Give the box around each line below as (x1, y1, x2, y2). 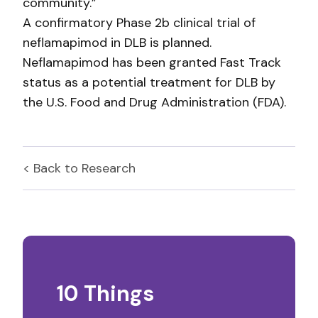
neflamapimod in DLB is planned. (23, 34, 212, 51)
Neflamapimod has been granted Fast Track (23, 54, 281, 71)
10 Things (57, 280, 154, 307)
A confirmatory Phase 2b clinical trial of (23, 14, 256, 31)
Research (82, 160, 136, 177)
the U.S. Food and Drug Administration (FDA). (23, 94, 286, 111)
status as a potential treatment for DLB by (23, 74, 275, 91)
